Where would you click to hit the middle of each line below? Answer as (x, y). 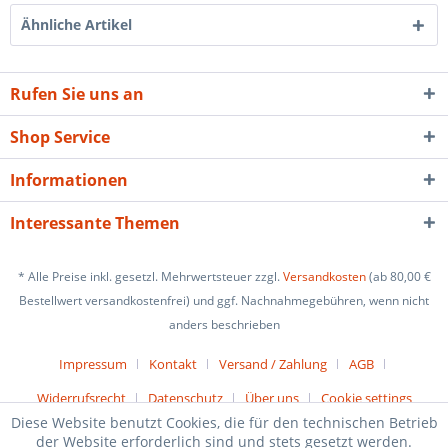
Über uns (271, 398)
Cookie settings (366, 398)
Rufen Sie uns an (77, 94)
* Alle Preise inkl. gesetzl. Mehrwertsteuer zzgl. (150, 277)
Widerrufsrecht (81, 398)
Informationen (69, 180)
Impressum (93, 364)
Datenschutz (185, 398)
